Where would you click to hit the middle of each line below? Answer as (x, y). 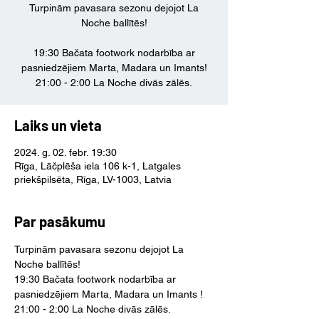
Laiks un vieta (58, 125)
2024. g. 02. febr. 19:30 (66, 152)
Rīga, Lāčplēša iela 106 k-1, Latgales (98, 166)
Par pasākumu (60, 221)
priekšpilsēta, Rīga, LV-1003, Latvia (93, 179)
